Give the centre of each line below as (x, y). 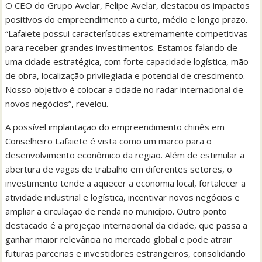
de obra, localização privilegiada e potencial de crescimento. (125, 75)
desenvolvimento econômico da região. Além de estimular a (125, 155)
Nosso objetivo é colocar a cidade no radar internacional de (125, 89)
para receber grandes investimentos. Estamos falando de (122, 47)
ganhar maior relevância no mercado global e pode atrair (119, 239)
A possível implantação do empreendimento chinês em (115, 127)
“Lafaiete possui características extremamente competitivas (127, 33)
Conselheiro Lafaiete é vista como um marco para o (109, 141)
